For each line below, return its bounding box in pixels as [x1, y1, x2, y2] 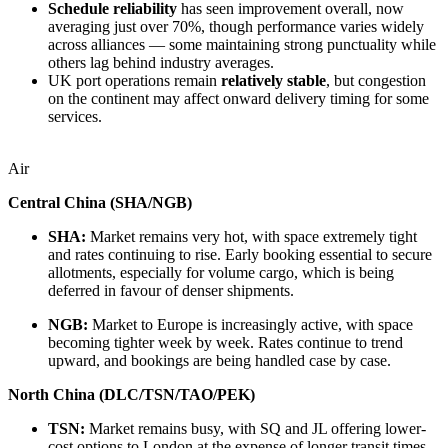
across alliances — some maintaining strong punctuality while [48, 35, 436, 53]
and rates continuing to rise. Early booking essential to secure [48, 245, 432, 263]
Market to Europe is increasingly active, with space [88, 315, 413, 333]
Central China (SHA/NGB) [8, 193, 192, 211]
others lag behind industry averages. [48, 53, 274, 71]
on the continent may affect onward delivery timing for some [48, 89, 429, 107]
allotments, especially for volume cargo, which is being [48, 263, 394, 281]
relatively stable [221, 71, 326, 89]
